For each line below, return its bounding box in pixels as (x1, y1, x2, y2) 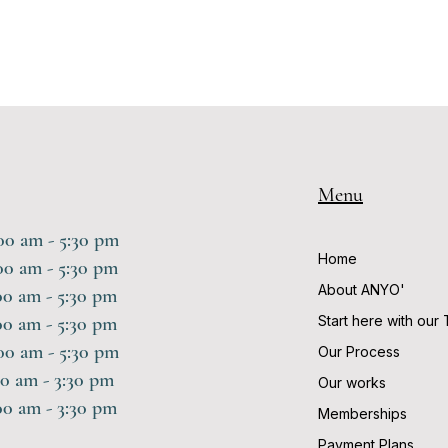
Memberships (318, 405, 407, 422)
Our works (318, 374, 386, 391)
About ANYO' (318, 281, 405, 298)
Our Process (318, 343, 400, 360)
